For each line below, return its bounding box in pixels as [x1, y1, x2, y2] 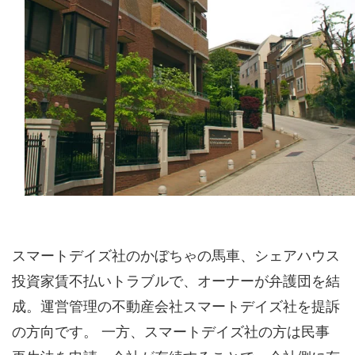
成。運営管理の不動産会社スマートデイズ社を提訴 [12, 297, 340, 315]
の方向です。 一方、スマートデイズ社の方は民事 [12, 323, 330, 340]
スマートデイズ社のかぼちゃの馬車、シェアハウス [12, 246, 340, 264]
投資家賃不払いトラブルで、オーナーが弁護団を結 [12, 272, 340, 289]
